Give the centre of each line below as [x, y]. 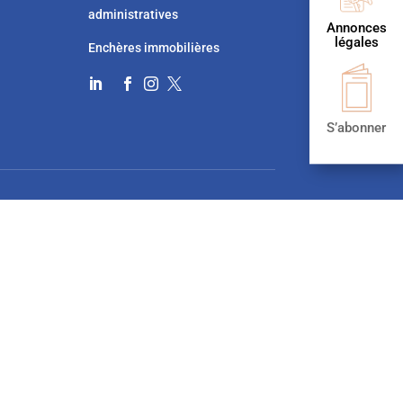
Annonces [356, 28]
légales [356, 43]
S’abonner [356, 128]
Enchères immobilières [153, 48]
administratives [134, 14]
